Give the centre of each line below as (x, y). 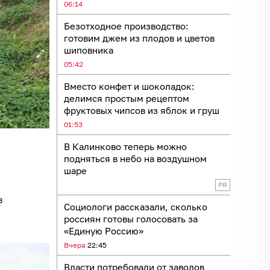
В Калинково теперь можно (125, 146)
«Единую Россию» (104, 231)
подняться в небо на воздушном (135, 158)
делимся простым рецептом (127, 98)
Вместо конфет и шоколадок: (129, 86)
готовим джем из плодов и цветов (139, 38)
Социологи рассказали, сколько (136, 206)
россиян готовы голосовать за (131, 218)
